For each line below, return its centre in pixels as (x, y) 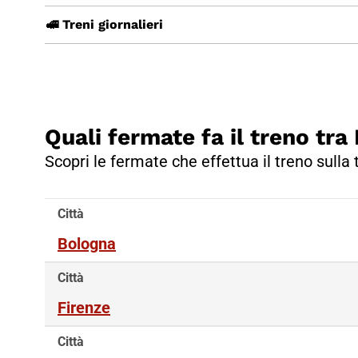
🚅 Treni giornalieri (104, 24)
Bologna (87, 243)
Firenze (84, 307)
